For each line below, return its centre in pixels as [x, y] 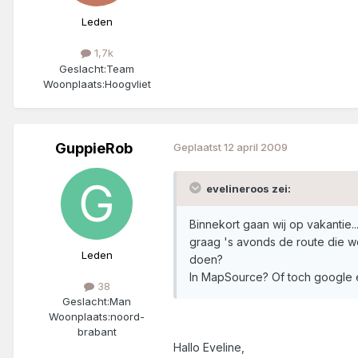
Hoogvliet [127, 84]
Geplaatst [199, 147]
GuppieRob [93, 148]
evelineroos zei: [249, 188]
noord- [127, 316]
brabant [97, 331]
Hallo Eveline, [209, 347]
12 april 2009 [256, 147]
